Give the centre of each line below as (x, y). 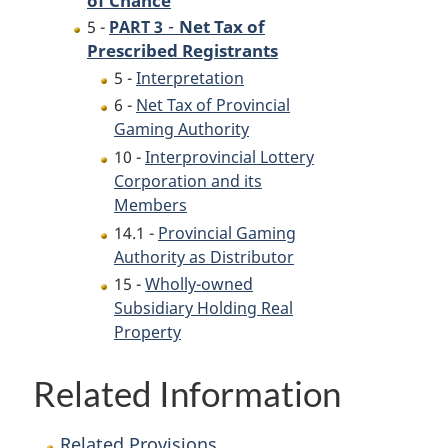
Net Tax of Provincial (213, 105)
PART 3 (136, 27)
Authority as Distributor (204, 256)
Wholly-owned (199, 284)
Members (150, 205)
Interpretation (190, 77)
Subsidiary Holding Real (203, 308)
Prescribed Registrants (182, 50)
